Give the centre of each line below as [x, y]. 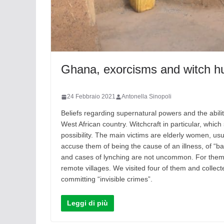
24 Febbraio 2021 [91, 97]
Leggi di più [87, 203]
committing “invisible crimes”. [107, 179]
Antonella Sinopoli [146, 97]
